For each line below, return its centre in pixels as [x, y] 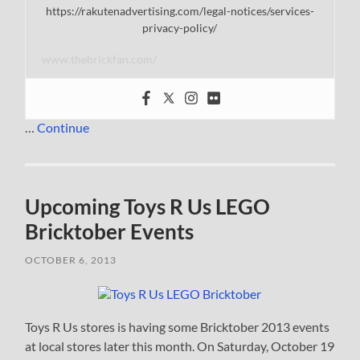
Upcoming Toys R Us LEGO [148, 207]
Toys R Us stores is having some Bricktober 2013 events [178, 327]
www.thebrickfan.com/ [100, 59]
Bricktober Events [110, 232]
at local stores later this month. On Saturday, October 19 [180, 346]
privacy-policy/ [180, 28]
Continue [63, 128]
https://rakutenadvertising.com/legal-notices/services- [180, 11]
